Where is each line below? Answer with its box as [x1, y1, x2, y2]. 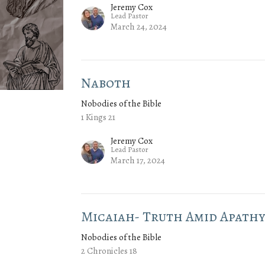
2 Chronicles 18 [81, 245, 138, 257]
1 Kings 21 [81, 111, 116, 124]
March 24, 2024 [111, 21, 167, 33]
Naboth [81, 73, 131, 93]
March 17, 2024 [111, 154, 166, 167]
